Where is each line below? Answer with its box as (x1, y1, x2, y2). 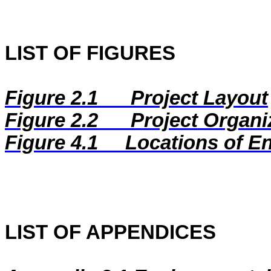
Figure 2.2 (5, 109, 98, 131)
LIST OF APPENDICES (5, 221, 216, 243)
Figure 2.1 (5, 87, 98, 109)
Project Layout (131, 87, 268, 109)
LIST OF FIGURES (5, 42, 175, 64)
